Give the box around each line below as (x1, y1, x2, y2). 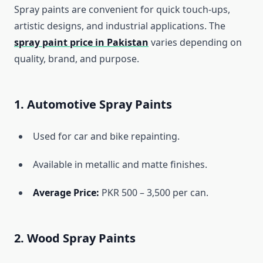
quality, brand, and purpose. (14, 52, 139, 66)
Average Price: (33, 186, 99, 200)
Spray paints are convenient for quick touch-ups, (14, 3, 230, 16)
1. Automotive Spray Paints (14, 96, 172, 113)
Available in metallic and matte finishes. (33, 158, 207, 171)
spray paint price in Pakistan (14, 36, 149, 49)
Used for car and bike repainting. (33, 130, 180, 143)
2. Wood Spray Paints (14, 230, 136, 247)
